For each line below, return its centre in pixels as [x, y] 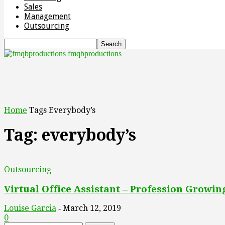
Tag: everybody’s [70, 135]
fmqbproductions [95, 53]
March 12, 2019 [92, 208]
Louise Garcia [30, 208]
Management [47, 16]
